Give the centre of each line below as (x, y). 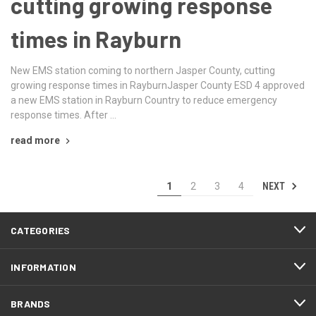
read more (35, 140)
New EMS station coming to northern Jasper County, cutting (143, 70)
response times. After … (63, 115)
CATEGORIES (41, 230)
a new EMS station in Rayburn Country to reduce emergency (144, 100)
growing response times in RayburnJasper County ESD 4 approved (158, 85)
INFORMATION (43, 267)
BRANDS (31, 303)
